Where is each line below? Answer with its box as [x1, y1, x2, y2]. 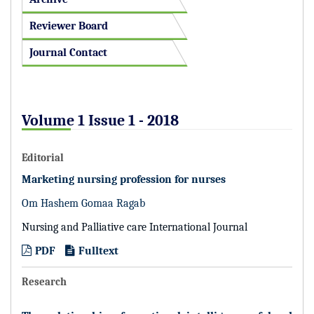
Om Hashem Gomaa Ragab [22, 196, 145, 210]
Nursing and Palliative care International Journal [22, 220, 247, 233]
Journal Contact [29, 46, 107, 59]
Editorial [22, 151, 64, 164]
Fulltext [78, 244, 118, 257]
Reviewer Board [29, 19, 108, 32]
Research [22, 275, 67, 288]
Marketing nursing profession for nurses [22, 172, 226, 186]
